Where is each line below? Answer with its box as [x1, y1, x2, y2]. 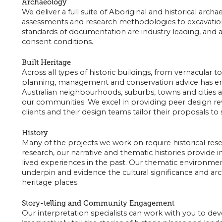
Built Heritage [21, 57, 71, 67]
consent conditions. [21, 37, 93, 46]
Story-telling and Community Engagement [21, 198, 174, 208]
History [21, 128, 48, 137]
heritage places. [21, 177, 79, 187]
